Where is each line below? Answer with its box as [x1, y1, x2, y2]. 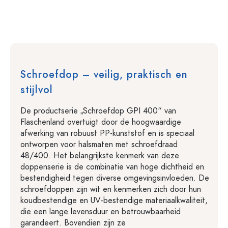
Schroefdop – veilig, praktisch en [20, 67, 188, 81]
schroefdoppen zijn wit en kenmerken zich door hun [20, 184, 201, 195]
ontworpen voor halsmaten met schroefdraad [20, 139, 178, 150]
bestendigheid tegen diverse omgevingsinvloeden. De [20, 173, 209, 184]
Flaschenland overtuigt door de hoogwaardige [20, 117, 181, 128]
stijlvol [20, 82, 53, 97]
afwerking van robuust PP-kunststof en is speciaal [20, 128, 194, 139]
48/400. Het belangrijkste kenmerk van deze [20, 150, 179, 161]
